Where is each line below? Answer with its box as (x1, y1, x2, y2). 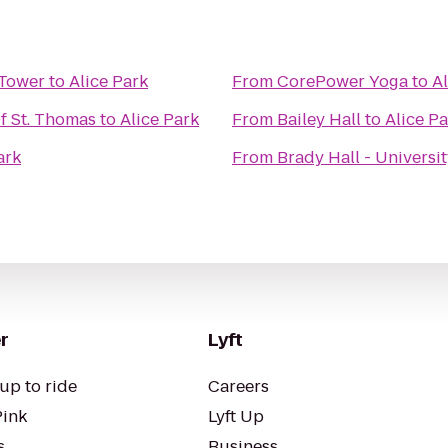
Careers (208, 375, 269, 398)
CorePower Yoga (277, 70, 408, 93)
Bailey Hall (277, 108, 361, 131)
